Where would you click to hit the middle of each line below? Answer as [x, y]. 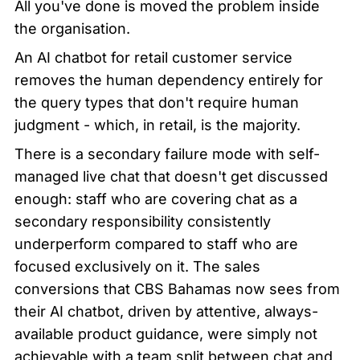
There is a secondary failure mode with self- [167, 153]
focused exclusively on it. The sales [137, 266]
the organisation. [72, 28]
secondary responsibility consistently [143, 221]
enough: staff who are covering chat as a [156, 198]
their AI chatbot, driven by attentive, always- [166, 311]
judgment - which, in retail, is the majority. [157, 125]
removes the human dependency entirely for [169, 80]
